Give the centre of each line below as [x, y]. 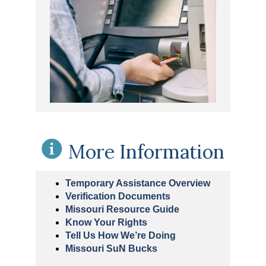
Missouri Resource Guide [122, 210]
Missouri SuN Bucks [111, 249]
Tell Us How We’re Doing [120, 236]
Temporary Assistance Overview [137, 183]
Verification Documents [118, 197]
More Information [146, 152]
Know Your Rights [106, 223]
